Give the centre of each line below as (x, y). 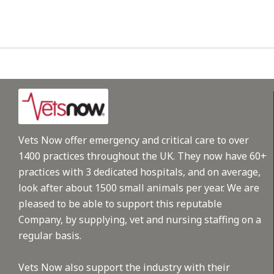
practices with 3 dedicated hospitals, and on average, (139, 172)
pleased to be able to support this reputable (120, 204)
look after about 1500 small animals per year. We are (139, 188)
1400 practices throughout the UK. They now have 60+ (143, 156)
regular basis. (50, 236)
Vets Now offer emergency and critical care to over (134, 140)
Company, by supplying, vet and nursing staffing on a (140, 220)
